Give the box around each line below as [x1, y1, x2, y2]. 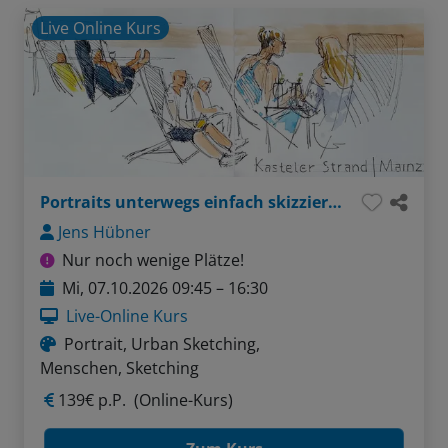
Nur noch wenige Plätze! [62, 248, 244, 271]
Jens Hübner [58, 220, 151, 243]
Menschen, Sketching [40, 356, 199, 379]
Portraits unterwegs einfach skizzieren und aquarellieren [328, 190, 342, 213]
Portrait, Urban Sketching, [64, 332, 260, 355]
